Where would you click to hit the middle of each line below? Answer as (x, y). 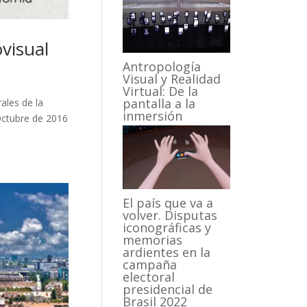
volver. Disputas (170, 215)
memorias (153, 240)
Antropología (162, 66)
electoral (149, 277)
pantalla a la (159, 103)
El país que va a (168, 202)
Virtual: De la (161, 91)
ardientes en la (167, 252)
